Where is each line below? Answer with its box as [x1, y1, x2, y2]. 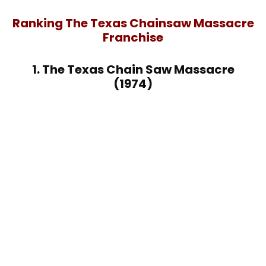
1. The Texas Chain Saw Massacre [31, 61, 235, 78]
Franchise [103, 29, 163, 46]
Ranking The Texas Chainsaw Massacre [12, 15, 254, 32]
